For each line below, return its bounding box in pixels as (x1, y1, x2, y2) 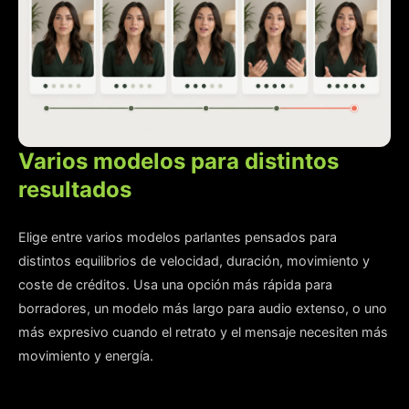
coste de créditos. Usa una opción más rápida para (18, 276, 332, 292)
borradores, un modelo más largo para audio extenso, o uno (18, 299, 387, 316)
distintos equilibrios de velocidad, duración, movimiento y (18, 252, 370, 268)
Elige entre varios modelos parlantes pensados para (18, 228, 337, 245)
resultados (18, 175, 131, 203)
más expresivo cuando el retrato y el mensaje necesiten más (18, 323, 388, 340)
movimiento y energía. (18, 347, 153, 363)
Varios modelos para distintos (18, 147, 339, 174)
